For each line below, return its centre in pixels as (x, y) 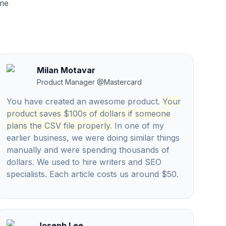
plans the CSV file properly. (59, 126)
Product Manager (66, 82)
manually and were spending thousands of (88, 150)
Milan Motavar (66, 70)
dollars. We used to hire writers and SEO (84, 162)
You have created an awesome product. (83, 101)
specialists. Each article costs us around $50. (93, 174)
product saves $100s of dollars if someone (89, 114)
